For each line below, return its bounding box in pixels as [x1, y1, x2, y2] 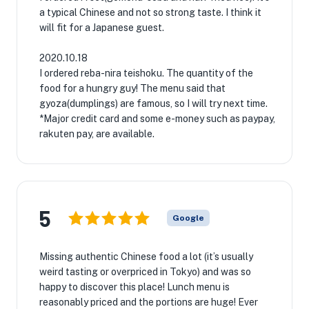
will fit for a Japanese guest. [39, 22, 164, 33]
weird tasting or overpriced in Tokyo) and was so [39, 266, 251, 277]
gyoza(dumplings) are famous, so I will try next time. [39, 98, 268, 109]
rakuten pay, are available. [39, 128, 154, 139]
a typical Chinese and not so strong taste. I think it [39, 7, 261, 18]
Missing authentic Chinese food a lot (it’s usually [39, 251, 253, 262]
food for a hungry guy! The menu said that [39, 83, 226, 94]
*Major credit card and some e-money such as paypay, [39, 113, 275, 124]
